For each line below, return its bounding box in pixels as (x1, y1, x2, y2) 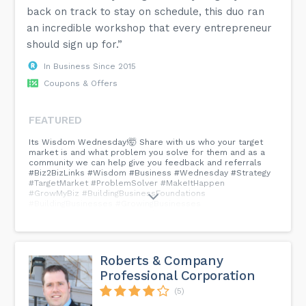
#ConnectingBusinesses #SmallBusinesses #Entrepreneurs (29, 208, 273, 219)
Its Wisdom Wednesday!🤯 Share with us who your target (29, 137, 264, 147)
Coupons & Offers (44, 78, 118, 88)
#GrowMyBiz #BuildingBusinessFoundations (29, 188, 206, 198)
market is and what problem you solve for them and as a (29, 147, 266, 157)
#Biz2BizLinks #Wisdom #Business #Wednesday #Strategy (29, 167, 271, 178)
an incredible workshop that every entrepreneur (27, 21, 273, 34)
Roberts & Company (100, 252, 223, 268)
